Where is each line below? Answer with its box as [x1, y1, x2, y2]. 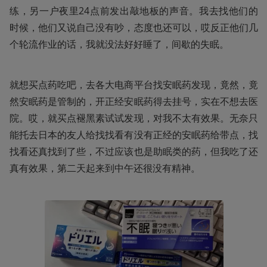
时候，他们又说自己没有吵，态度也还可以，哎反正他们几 [10, 20, 258, 34]
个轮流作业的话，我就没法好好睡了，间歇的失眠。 [10, 37, 229, 51]
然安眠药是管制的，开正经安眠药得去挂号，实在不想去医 [10, 94, 258, 108]
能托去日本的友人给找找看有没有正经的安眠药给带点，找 [10, 128, 258, 141]
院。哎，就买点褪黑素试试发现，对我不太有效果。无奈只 [10, 111, 258, 125]
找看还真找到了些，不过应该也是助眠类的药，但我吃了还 [10, 144, 258, 158]
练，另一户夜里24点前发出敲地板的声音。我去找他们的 [10, 4, 258, 17]
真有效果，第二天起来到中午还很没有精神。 [10, 161, 200, 175]
